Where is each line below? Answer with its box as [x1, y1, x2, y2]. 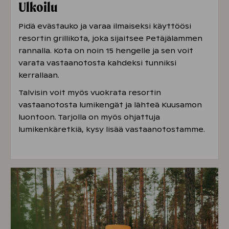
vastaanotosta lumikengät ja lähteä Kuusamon [18, 100, 202, 110]
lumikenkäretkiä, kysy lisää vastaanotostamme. [18, 125, 205, 134]
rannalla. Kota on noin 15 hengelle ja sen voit [18, 46, 193, 56]
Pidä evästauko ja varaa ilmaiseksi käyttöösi [18, 21, 191, 31]
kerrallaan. [18, 71, 61, 80]
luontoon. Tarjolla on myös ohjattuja [18, 112, 160, 122]
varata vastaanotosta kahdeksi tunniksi [18, 58, 176, 68]
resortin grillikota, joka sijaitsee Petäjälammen [18, 34, 202, 43]
